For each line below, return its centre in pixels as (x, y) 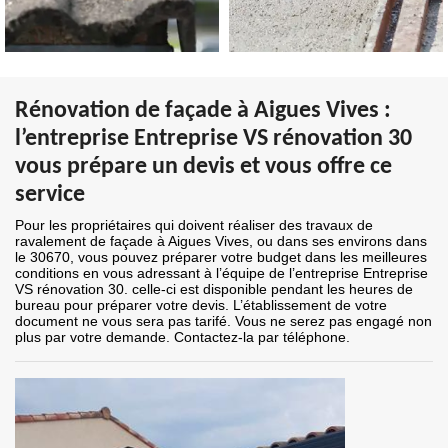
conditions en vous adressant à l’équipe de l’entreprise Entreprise (221, 273)
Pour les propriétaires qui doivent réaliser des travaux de (194, 225)
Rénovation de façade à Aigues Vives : (203, 111)
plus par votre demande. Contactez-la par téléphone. (182, 337)
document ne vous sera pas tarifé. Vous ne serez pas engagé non (223, 321)
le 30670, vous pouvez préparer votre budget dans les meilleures (221, 257)
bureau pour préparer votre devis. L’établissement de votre (201, 305)
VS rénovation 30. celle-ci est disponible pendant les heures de (214, 289)
